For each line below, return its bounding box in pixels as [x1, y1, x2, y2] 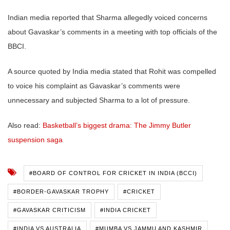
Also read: [8, 121, 43, 130]
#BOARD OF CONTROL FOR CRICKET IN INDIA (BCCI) [29, 170, 197, 177]
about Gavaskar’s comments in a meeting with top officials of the [8, 28, 217, 36]
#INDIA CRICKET [100, 207, 151, 214]
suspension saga [8, 136, 63, 144]
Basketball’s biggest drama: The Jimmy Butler [43, 121, 191, 130]
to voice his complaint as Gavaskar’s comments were [8, 82, 180, 90]
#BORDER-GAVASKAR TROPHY [13, 188, 109, 195]
